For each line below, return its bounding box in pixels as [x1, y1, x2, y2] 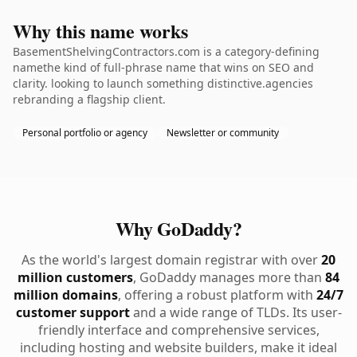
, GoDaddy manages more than [133, 269, 325, 286]
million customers [18, 269, 133, 286]
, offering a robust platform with [118, 286, 316, 304]
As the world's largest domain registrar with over [22, 251, 321, 269]
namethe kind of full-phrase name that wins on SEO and [13, 60, 314, 75]
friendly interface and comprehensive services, [37, 321, 320, 339]
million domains [14, 286, 118, 304]
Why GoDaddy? [115, 214, 242, 242]
